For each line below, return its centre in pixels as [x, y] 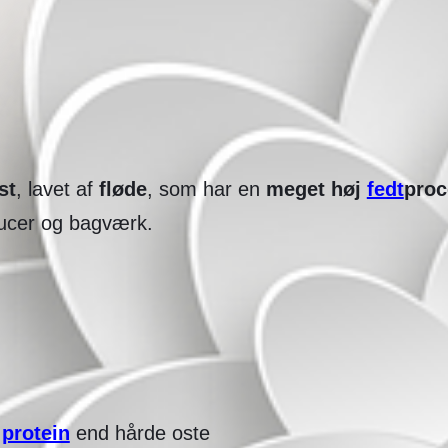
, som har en [206, 188]
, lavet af [57, 188]
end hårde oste [139, 432]
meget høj [316, 188]
